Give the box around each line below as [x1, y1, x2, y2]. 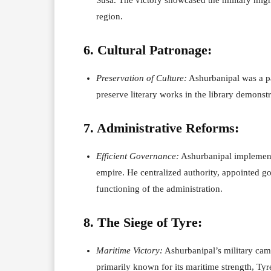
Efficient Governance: [96, 151, 179, 161]
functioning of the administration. [96, 183, 223, 194]
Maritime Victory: [96, 245, 163, 255]
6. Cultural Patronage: [83, 42, 212, 57]
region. [96, 11, 123, 21]
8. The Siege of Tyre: [83, 214, 202, 230]
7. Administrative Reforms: [83, 120, 239, 135]
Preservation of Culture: [96, 73, 187, 83]
